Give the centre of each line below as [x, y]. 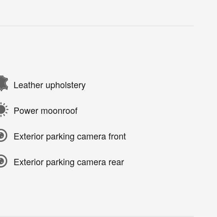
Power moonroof [46, 110]
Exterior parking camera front [70, 135]
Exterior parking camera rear [69, 161]
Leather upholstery [50, 84]
